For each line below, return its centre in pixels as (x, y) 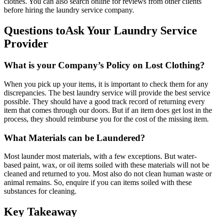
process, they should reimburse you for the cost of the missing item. (106, 119)
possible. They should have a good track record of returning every (104, 101)
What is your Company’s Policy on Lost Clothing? (104, 65)
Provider (26, 44)
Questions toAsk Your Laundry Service (101, 31)
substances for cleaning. (40, 191)
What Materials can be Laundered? (75, 138)
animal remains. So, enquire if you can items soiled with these (98, 183)
